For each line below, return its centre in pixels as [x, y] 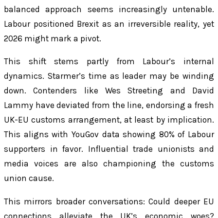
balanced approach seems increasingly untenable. [109, 9]
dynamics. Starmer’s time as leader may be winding [109, 76]
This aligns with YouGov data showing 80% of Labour [109, 135]
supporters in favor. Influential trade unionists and [109, 149]
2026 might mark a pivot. [53, 39]
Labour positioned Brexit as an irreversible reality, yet [109, 24]
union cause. [29, 178]
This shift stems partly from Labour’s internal [109, 62]
